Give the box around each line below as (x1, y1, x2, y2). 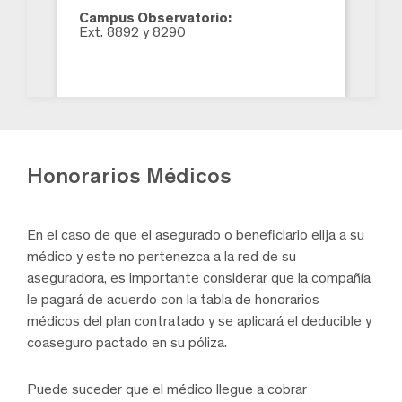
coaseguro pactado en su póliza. (27, 333, 227, 351)
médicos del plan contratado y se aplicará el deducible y (27, 311, 371, 329)
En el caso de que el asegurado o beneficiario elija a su (27, 225, 364, 243)
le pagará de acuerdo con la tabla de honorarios (27, 290, 319, 308)
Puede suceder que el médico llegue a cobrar (27, 380, 307, 398)
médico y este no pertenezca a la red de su (27, 247, 296, 265)
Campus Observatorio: (79, 8, 232, 26)
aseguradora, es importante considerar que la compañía (27, 268, 371, 286)
